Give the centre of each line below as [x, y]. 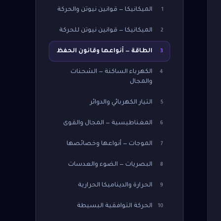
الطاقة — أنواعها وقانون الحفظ [105, 51]
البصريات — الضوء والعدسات [110, 165]
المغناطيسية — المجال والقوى [108, 123]
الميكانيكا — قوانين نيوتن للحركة [106, 31]
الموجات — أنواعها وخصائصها [110, 144]
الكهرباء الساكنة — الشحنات [111, 72]
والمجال [141, 82]
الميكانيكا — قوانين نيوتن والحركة [105, 10]
